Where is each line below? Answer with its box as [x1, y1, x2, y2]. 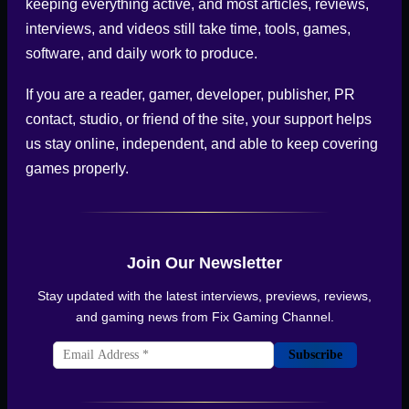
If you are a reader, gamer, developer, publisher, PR [26, 86, 355, 102]
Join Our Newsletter [127, 253, 282, 272]
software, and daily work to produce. [26, 45, 257, 61]
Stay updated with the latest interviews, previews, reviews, [37, 288, 372, 303]
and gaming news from [75, 309, 212, 324]
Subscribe [288, 347, 342, 362]
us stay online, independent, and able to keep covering [26, 135, 378, 152]
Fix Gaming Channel [211, 309, 330, 324]
